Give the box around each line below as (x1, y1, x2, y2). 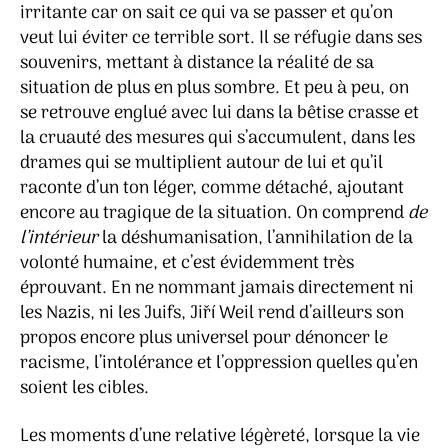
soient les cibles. (20, 374, 149, 404)
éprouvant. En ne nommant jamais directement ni (20, 274, 414, 304)
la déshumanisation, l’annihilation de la (98, 224, 413, 254)
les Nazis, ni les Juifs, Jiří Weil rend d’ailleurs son (20, 299, 404, 329)
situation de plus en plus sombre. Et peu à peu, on (20, 74, 409, 104)
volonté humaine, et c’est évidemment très (20, 249, 354, 279)
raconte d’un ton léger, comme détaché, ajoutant (20, 174, 404, 204)
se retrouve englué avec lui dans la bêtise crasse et (20, 99, 419, 129)
